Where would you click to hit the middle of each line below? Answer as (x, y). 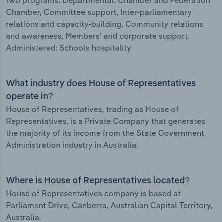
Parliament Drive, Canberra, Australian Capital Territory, (109, 205)
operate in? (29, 97)
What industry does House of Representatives (101, 84)
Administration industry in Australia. (72, 145)
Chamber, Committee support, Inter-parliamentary (99, 12)
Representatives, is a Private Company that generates (106, 121)
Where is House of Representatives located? (98, 181)
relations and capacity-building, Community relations (105, 24)
